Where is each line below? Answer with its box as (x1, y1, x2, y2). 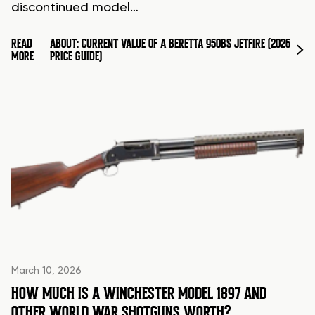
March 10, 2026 (11, 266, 82, 276)
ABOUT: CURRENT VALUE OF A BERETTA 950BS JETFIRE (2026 (50, 36, 291, 52)
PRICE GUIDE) (50, 49, 103, 65)
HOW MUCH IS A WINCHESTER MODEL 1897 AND (11, 283, 266, 304)
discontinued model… (11, 1, 139, 15)
